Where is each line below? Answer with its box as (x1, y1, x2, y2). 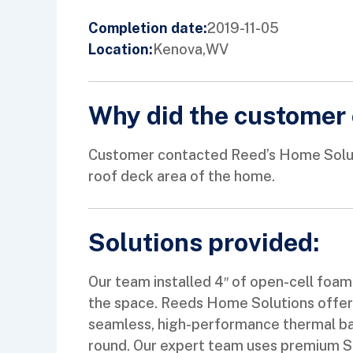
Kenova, (153, 40, 206, 58)
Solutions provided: (88, 228, 319, 258)
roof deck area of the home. (88, 168, 275, 185)
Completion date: (88, 20, 207, 37)
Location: (88, 41, 153, 58)
